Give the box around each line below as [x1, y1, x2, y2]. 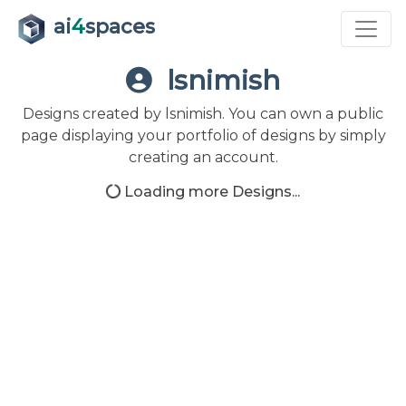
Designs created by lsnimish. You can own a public [23, 105, 383, 122]
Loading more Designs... [121, 183, 300, 200]
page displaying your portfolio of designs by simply [20, 127, 386, 144]
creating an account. [128, 149, 278, 166]
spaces [85, 14, 155, 40]
